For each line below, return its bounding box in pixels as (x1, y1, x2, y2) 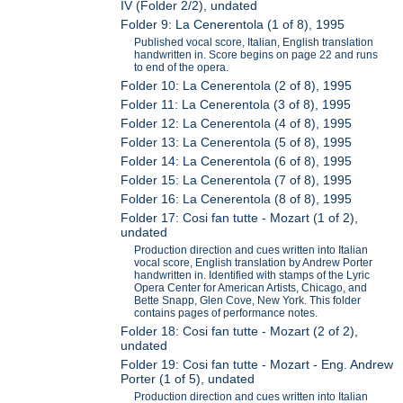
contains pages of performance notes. (134, 307, 318, 320)
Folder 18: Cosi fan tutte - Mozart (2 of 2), (121, 324, 359, 339)
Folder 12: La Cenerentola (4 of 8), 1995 (121, 116, 353, 131)
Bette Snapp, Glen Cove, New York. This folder (134, 294, 362, 308)
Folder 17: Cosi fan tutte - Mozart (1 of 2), (121, 210, 359, 226)
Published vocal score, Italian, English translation (134, 36, 374, 49)
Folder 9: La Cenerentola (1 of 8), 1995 (121, 17, 345, 32)
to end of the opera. (134, 61, 229, 75)
